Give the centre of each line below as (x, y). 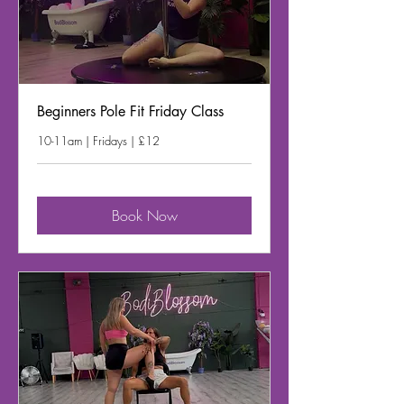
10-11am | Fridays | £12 (98, 141)
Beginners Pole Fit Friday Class (130, 112)
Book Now (144, 216)
